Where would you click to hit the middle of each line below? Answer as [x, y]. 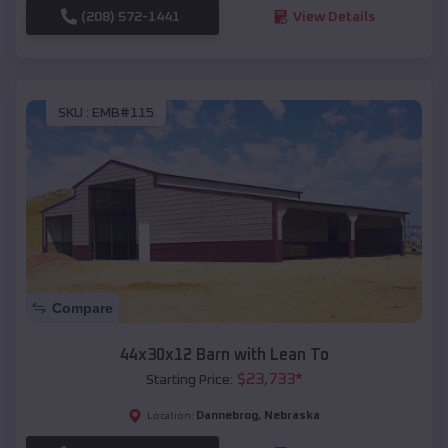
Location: [170, 415]
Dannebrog [227, 415]
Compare [82, 307]
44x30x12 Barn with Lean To [224, 354]
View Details [333, 16]
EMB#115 [123, 113]
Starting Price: [189, 379]
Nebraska [292, 415]
